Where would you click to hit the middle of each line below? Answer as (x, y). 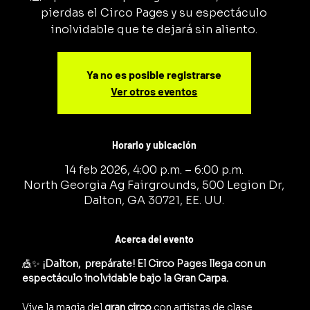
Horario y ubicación (154, 145)
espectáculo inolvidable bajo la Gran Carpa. (126, 279)
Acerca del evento (154, 239)
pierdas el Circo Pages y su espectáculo (154, 13)
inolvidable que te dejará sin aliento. (154, 30)
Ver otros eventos (154, 91)
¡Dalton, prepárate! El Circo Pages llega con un (155, 264)
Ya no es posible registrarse (154, 75)
